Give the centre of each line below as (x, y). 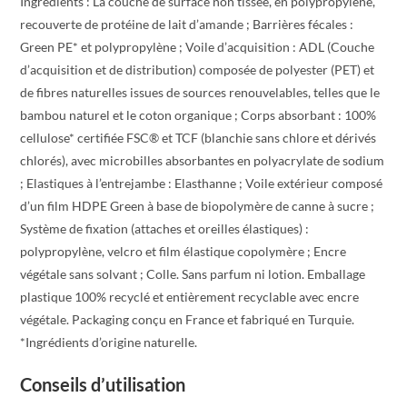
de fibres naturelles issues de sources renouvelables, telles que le (200, 92)
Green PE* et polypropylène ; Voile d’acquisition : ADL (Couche (198, 46)
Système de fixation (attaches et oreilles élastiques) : (165, 228)
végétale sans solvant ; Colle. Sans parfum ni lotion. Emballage (193, 273)
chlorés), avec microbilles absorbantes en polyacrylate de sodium (203, 160)
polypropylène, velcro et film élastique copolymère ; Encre (184, 251)
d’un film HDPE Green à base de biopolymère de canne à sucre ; (198, 205)
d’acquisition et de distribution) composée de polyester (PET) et (198, 69)
